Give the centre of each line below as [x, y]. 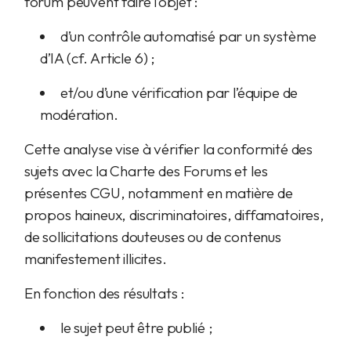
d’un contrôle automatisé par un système [188, 36]
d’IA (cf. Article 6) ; [98, 58]
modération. [79, 114]
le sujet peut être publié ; [136, 327]
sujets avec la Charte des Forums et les [146, 171]
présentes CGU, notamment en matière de [158, 193]
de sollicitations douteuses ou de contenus [152, 237]
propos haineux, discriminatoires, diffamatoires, [174, 215]
